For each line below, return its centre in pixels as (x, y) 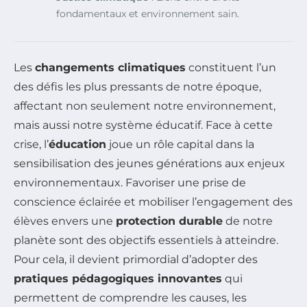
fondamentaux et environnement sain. (148, 14)
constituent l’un (231, 68)
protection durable (169, 221)
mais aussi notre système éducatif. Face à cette (143, 125)
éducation (77, 145)
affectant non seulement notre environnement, (145, 106)
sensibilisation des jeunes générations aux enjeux (149, 164)
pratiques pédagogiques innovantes (118, 279)
